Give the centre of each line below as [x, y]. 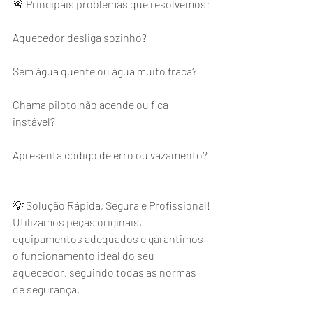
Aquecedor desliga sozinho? [80, 37]
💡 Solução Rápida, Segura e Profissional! [111, 205]
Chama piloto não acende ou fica [92, 104]
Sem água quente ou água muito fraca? [105, 71]
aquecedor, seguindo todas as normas [105, 272]
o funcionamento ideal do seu [85, 255]
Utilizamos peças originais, [78, 222]
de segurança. [46, 289]
